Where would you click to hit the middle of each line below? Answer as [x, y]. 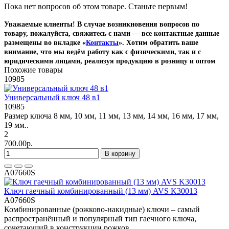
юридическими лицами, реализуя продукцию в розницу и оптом [110, 61]
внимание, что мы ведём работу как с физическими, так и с [102, 52]
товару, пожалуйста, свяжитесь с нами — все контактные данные [112, 33]
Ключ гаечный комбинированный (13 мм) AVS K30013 [101, 191]
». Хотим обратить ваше [158, 42]
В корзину [120, 153]
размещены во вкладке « [45, 42]
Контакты [102, 42]
